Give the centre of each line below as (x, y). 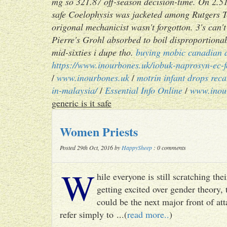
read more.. (148, 214)
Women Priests (99, 131)
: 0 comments (169, 147)
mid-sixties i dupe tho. (92, 52)
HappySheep (137, 147)
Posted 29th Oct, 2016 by (91, 147)
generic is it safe (82, 103)
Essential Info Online (144, 90)
